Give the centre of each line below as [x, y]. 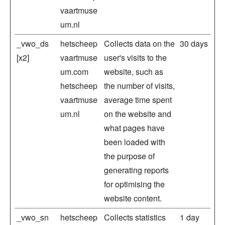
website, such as [134, 72]
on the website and [138, 114]
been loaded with [135, 142]
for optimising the [134, 184]
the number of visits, [139, 86]
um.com [74, 72]
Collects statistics [135, 217]
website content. [133, 198]
